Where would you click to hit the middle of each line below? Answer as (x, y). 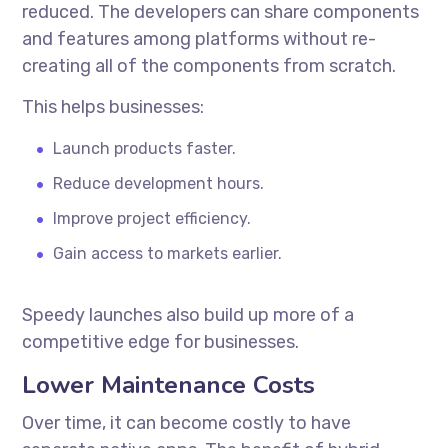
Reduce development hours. (159, 183)
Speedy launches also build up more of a (188, 314)
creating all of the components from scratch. (209, 65)
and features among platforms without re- (199, 38)
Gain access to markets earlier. (168, 253)
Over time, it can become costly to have (187, 422)
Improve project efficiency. (152, 218)
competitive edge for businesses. (161, 341)
